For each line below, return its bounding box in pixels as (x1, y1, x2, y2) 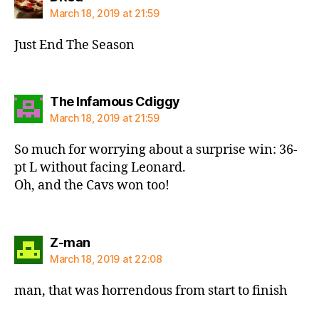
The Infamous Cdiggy (50, 94, 180, 109)
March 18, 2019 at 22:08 (50, 252, 162, 265)
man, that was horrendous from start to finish (14, 282, 287, 299)
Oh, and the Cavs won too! (14, 177, 169, 194)
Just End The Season (14, 36, 135, 53)
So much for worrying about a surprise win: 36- (14, 142, 298, 158)
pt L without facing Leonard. (14, 159, 186, 176)
